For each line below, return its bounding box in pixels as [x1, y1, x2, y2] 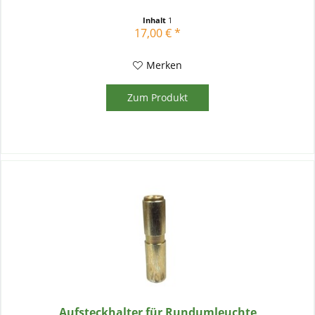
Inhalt [143, 14, 169, 25]
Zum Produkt [127, 90, 188, 104]
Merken [146, 58, 183, 72]
